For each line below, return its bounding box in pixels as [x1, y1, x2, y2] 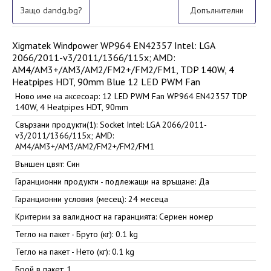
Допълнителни [190, 4, 244, 16]
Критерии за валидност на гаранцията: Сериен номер [15, 211, 214, 223]
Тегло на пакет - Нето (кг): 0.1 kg [15, 246, 134, 258]
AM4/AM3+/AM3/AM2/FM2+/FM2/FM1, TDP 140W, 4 [12, 64, 234, 76]
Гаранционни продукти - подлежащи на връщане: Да [15, 176, 209, 188]
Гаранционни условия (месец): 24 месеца [15, 194, 168, 205]
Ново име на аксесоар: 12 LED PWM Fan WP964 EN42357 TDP [15, 91, 247, 102]
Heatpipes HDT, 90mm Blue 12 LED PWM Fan [12, 76, 200, 88]
